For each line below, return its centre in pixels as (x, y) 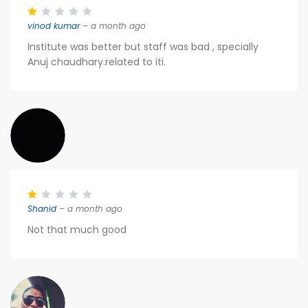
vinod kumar (54, 26)
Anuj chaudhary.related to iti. (97, 62)
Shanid (42, 209)
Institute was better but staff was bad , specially (143, 47)
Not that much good (77, 230)
